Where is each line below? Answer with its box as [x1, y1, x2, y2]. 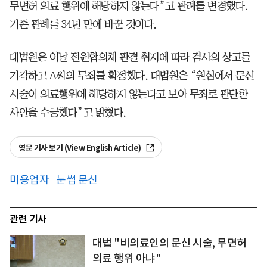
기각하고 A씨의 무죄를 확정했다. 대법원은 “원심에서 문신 [10, 70, 254, 81]
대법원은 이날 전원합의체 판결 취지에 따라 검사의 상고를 [10, 51, 250, 63]
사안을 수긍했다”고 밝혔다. [10, 107, 126, 118]
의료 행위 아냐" [92, 251, 162, 265]
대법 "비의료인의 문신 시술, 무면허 [92, 235, 247, 250]
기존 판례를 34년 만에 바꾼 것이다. [10, 18, 157, 30]
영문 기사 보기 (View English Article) [18, 142, 142, 153]
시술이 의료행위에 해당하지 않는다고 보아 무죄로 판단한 [10, 88, 247, 100]
